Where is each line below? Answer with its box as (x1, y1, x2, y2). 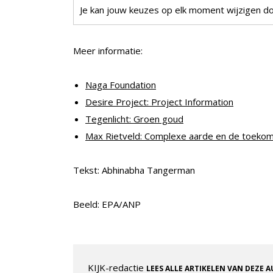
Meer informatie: (73, 44, 143, 57)
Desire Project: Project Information (85, 96, 233, 108)
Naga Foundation (85, 79, 156, 91)
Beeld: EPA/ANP (73, 198, 141, 211)
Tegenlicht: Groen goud (85, 113, 183, 126)
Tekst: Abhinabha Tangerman (73, 164, 195, 177)
